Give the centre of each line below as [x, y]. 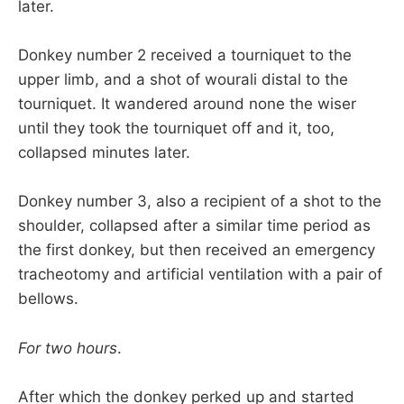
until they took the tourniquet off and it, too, [176, 129]
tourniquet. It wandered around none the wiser [187, 104]
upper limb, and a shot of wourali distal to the [183, 80]
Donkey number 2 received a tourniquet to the [185, 55]
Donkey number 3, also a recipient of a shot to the [200, 202]
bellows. [48, 299]
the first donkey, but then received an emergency [197, 250]
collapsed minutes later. [104, 153]
